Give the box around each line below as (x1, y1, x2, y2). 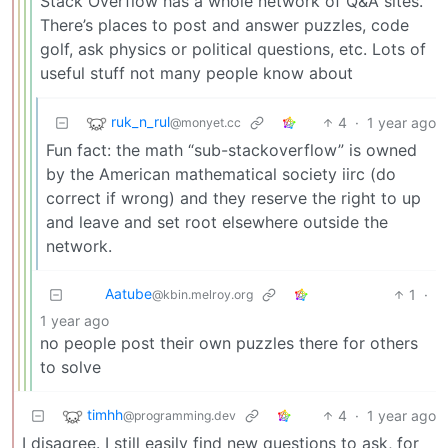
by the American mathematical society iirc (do (46, 164, 396, 185)
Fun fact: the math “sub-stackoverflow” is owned (46, 140, 417, 161)
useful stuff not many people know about (40, 63, 353, 84)
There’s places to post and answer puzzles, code (40, 15, 409, 36)
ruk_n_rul (111, 113, 170, 131)
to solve (40, 357, 101, 378)
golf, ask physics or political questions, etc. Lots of (40, 39, 426, 60)
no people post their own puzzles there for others (40, 333, 418, 354)
